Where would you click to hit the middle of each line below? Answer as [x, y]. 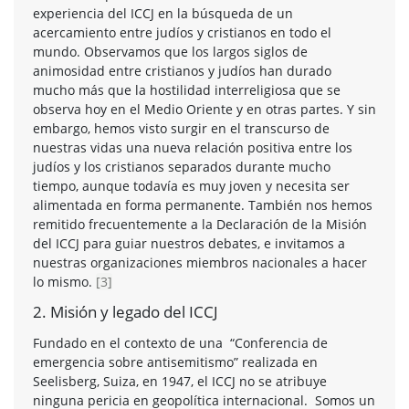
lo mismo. [64, 281]
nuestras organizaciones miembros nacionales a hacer [200, 262]
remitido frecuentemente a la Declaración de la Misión [200, 224]
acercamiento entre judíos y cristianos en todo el [182, 32]
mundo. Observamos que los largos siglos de [170, 51]
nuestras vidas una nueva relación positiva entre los [193, 147]
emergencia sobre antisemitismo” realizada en [175, 362]
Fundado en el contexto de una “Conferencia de [180, 342]
